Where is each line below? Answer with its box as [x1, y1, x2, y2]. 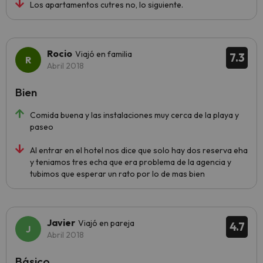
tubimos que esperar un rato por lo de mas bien [30, 168, 205, 179]
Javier [47, 217, 75, 228]
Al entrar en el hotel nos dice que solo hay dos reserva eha [30, 145, 248, 156]
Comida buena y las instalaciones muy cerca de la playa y [30, 110, 239, 120]
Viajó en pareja [78, 218, 134, 228]
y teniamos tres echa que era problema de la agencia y [30, 157, 231, 167]
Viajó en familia [75, 49, 132, 59]
